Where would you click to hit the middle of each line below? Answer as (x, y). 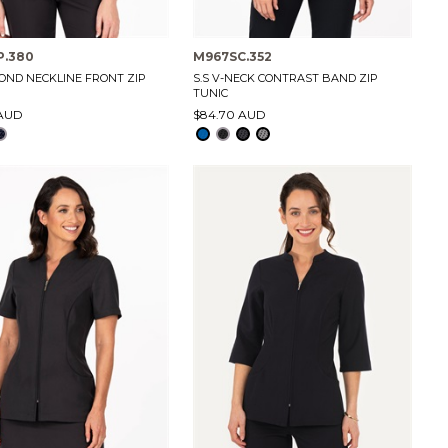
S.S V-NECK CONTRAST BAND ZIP (285, 78)
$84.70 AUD (229, 115)
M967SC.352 (232, 57)
